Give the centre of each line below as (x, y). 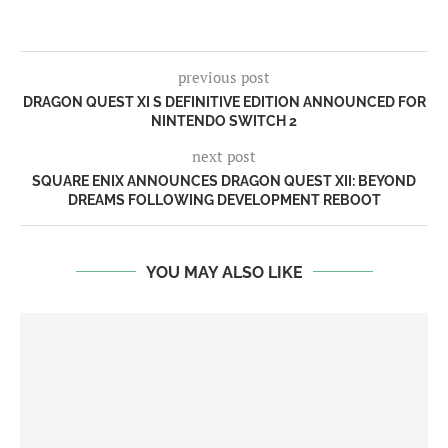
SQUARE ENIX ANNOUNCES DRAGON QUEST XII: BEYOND (224, 180)
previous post (224, 76)
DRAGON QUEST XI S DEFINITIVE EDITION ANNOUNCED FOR (224, 101)
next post (224, 155)
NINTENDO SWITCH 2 (224, 120)
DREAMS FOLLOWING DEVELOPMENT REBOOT (224, 199)
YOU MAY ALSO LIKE (224, 272)
